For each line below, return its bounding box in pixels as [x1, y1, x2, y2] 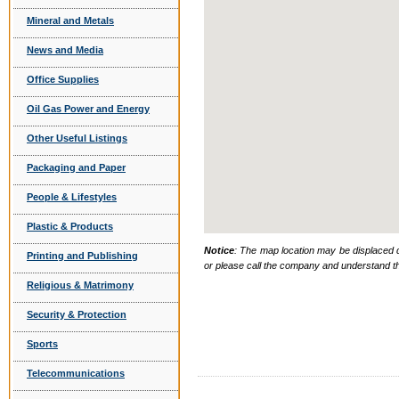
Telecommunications [27, 368, 125, 379]
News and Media [27, 45, 103, 55]
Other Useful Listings [27, 133, 127, 143]
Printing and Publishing [27, 250, 138, 261]
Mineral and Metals [27, 15, 114, 26]
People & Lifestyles [27, 191, 117, 202]
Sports [27, 338, 58, 349]
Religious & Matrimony [27, 280, 134, 290]
